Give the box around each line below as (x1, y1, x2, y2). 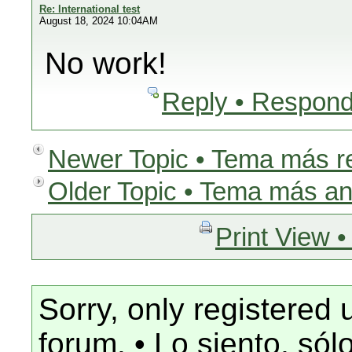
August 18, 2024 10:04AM (39, 15, 158, 27)
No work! (45, 46, 167, 80)
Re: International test (39, 3, 140, 15)
